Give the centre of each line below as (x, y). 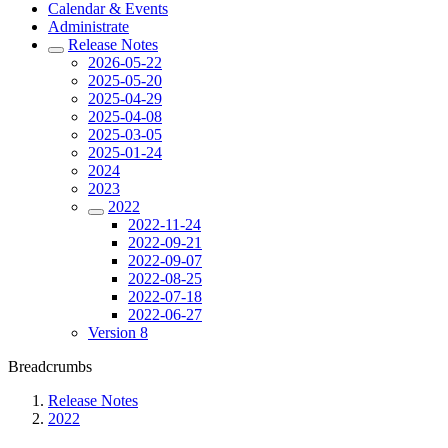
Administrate (88, 26)
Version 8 (118, 332)
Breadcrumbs (50, 366)
